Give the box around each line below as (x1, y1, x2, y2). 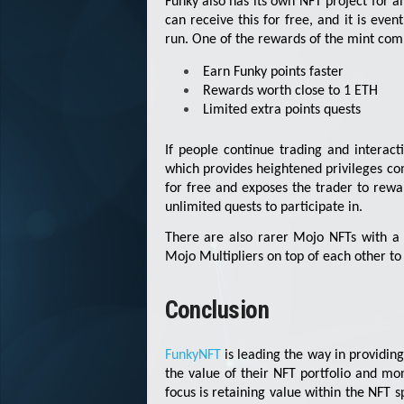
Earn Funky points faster (202, 64, 344, 79)
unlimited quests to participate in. (164, 199, 363, 215)
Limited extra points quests (202, 102, 361, 117)
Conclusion (164, 296, 270, 326)
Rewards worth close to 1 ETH (202, 83, 378, 98)
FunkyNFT (164, 348, 221, 363)
